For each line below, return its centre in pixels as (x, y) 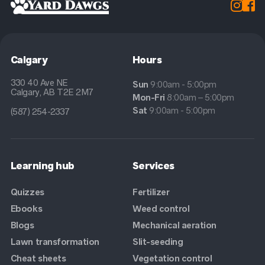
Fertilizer (151, 192)
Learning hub (42, 166)
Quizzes (27, 192)
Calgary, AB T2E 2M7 (52, 92)
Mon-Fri (150, 98)
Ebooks (26, 209)
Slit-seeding (158, 242)
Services (153, 166)
